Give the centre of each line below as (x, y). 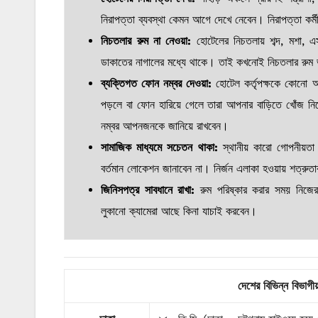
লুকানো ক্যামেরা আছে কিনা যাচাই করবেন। (179, 212)
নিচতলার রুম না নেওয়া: (146, 41)
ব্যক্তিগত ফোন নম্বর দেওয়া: (157, 84)
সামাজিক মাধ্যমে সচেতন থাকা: (159, 148)
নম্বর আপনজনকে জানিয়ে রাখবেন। (165, 126)
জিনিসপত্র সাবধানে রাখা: (148, 190)
